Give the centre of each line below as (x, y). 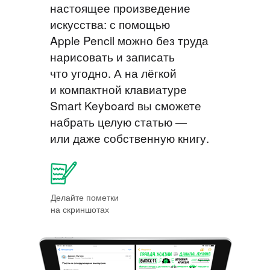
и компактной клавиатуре (118, 89)
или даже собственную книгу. (130, 137)
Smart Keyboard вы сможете (126, 105)
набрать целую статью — (118, 121)
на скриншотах (80, 209)
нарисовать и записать (112, 56)
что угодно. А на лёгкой (113, 72)
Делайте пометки (84, 197)
